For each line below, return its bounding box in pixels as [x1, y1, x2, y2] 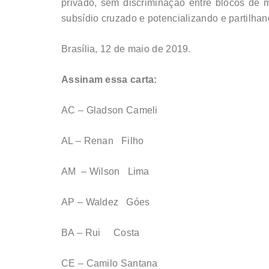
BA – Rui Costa [61, 228, 140, 238]
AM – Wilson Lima [61, 166, 150, 177]
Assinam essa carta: [61, 74, 157, 85]
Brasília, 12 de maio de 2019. [61, 44, 191, 55]
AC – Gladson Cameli [61, 105, 158, 116]
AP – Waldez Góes [61, 197, 150, 208]
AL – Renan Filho [61, 136, 144, 147]
